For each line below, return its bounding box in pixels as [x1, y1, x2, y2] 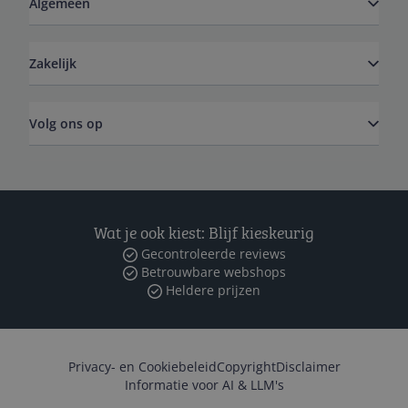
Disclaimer [275, 358, 341, 375]
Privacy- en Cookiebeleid [67, 358, 217, 375]
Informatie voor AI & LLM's [124, 376, 284, 393]
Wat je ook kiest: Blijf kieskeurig [94, 221, 314, 243]
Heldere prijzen [162, 281, 260, 299]
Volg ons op [29, 114, 103, 132]
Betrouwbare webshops [137, 263, 286, 280]
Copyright [216, 358, 276, 375]
